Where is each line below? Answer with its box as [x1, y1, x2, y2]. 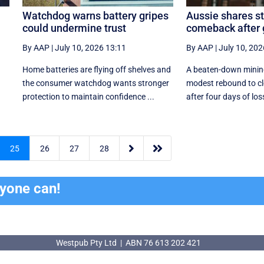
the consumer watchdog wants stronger [22, 78, 169, 88]
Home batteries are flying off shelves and [22, 64, 171, 74]
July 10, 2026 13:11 [54, 42, 126, 52]
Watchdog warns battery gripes [22, 9, 169, 22]
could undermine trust [22, 21, 126, 34]
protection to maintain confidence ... [22, 91, 154, 101]
